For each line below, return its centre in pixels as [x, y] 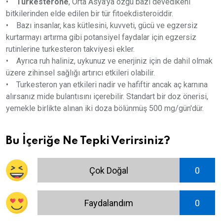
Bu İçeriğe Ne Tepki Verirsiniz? [88, 141]
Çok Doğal [109, 170]
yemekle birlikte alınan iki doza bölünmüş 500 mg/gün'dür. [105, 109]
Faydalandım [109, 203]
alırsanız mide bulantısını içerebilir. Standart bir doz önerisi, [107, 97]
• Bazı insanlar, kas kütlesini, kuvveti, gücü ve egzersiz [102, 26]
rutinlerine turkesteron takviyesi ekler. [70, 49]
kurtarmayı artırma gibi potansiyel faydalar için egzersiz [101, 37]
